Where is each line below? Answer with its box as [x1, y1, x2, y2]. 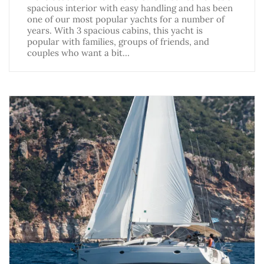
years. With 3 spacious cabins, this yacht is [27, 25, 203, 37]
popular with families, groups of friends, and [27, 36, 209, 48]
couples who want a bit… [27, 47, 130, 59]
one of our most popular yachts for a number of [27, 14, 225, 25]
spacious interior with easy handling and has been [27, 2, 233, 14]
